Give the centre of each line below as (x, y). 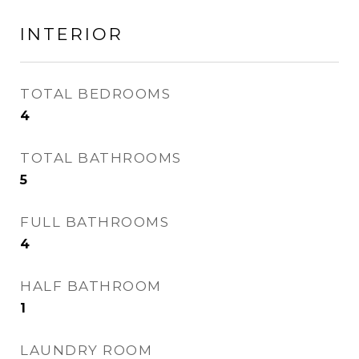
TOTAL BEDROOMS (95, 94)
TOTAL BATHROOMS (101, 158)
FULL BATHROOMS (95, 222)
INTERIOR (72, 34)
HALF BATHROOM (91, 286)
